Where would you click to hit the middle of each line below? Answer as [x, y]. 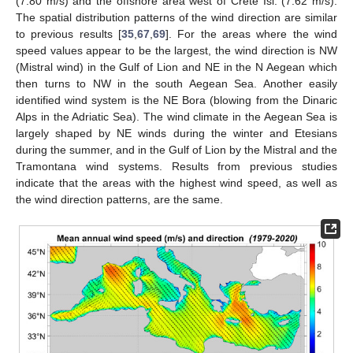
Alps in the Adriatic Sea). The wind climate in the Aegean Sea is [176, 116]
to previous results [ [69, 33]
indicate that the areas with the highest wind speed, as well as [176, 182]
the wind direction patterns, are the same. [119, 199]
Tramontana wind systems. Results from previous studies [176, 166]
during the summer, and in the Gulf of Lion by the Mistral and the [176, 149]
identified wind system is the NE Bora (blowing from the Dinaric [176, 100]
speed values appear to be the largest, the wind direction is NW [176, 50]
